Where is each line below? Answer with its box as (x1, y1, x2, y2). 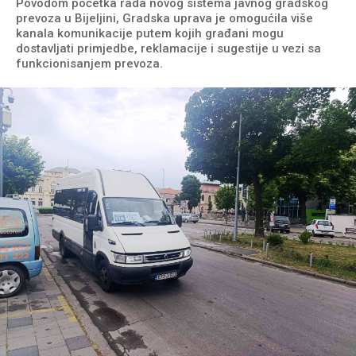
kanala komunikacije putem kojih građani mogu (16, 26, 284, 41)
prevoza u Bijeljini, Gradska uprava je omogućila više (16, 11, 313, 26)
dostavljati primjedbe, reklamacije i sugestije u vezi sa (16, 41, 321, 56)
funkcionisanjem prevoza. (16, 56, 163, 72)
